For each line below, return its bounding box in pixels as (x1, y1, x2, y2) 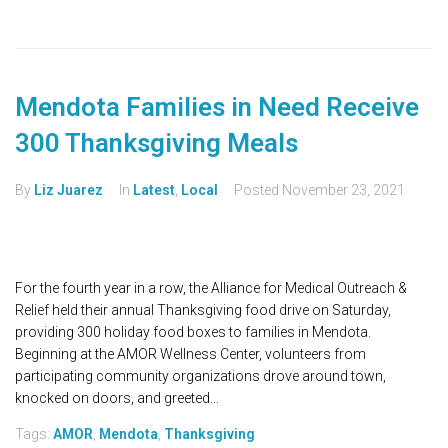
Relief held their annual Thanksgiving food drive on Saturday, (15, 302, 391, 319)
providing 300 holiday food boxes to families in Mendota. (15, 324, 371, 341)
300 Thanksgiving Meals (15, 128, 298, 159)
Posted (234, 182, 282, 199)
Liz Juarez (34, 182, 103, 199)
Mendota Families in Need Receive (15, 92, 419, 123)
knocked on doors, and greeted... (15, 390, 219, 407)
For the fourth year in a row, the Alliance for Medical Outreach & (15, 280, 407, 297)
